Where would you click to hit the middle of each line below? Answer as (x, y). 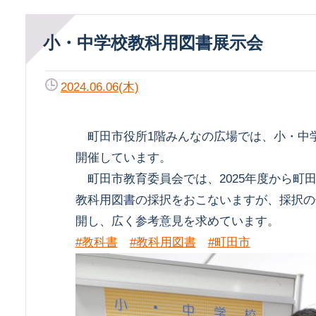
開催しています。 (123, 158)
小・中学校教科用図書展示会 (170, 43)
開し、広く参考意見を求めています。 (177, 221)
